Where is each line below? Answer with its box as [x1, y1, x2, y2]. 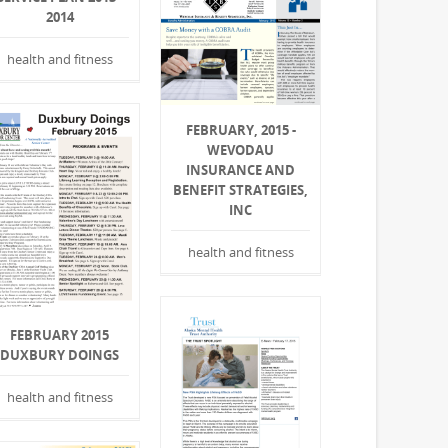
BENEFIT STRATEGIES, [173, 180, 309, 199]
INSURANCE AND [186, 160, 296, 179]
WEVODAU [207, 140, 275, 159]
